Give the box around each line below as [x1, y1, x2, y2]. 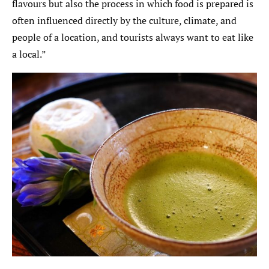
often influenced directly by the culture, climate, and [12, 13, 237, 27]
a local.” [12, 47, 46, 61]
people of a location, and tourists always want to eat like [12, 30, 253, 44]
